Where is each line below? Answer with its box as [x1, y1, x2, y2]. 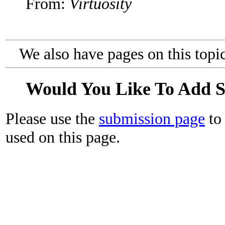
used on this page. [6, 128, 120, 146]
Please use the [6, 109, 99, 128]
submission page [99, 109, 205, 128]
